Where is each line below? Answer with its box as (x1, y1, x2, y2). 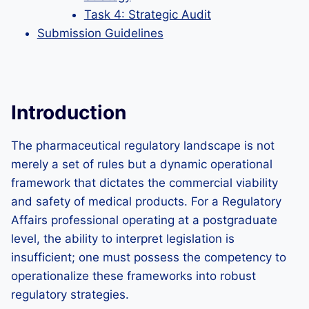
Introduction (11, 101, 126, 124)
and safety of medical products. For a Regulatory (11, 195, 281, 208)
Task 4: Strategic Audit (83, 8, 211, 21)
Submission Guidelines (37, 26, 163, 40)
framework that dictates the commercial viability (11, 176, 278, 190)
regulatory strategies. (11, 288, 129, 301)
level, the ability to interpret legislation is (11, 232, 235, 246)
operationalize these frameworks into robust (11, 269, 256, 283)
